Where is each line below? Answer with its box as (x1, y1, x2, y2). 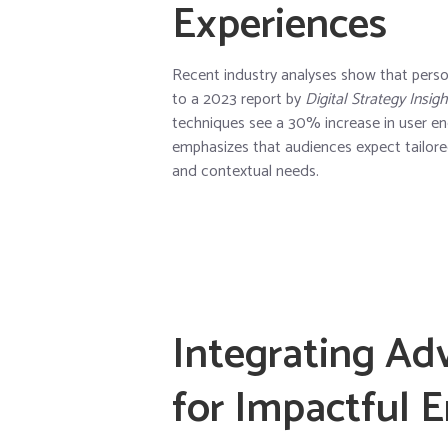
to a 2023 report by (172, 85, 305, 113)
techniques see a (172, 109, 288, 137)
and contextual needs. (172, 157, 319, 185)
